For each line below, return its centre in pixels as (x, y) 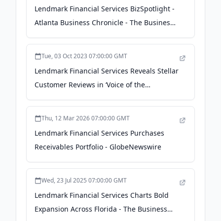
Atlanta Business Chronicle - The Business (104, 22)
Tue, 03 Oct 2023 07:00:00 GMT (84, 56)
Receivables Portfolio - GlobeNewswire (98, 147)
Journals (48, 36)
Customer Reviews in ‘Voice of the (90, 85)
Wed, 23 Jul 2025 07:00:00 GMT (84, 180)
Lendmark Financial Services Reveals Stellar (107, 71)
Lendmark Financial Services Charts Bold (102, 195)
